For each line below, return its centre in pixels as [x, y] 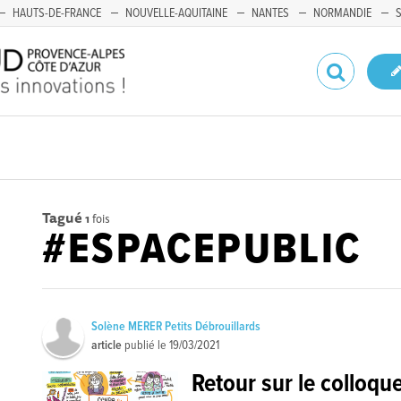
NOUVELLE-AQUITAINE [176, 13]
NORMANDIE [342, 13]
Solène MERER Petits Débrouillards [176, 327]
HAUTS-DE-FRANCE [57, 13]
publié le [146, 346]
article [107, 346]
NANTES [270, 13]
